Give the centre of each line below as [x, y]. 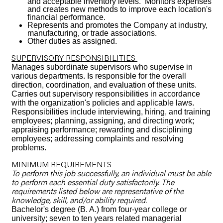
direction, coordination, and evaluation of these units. [105, 85]
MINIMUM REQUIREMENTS [62, 164]
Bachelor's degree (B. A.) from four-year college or [99, 209]
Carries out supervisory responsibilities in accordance [106, 94]
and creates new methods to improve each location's [119, 9]
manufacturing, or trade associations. [92, 33]
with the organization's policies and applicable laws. [103, 103]
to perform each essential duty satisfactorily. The [93, 182]
